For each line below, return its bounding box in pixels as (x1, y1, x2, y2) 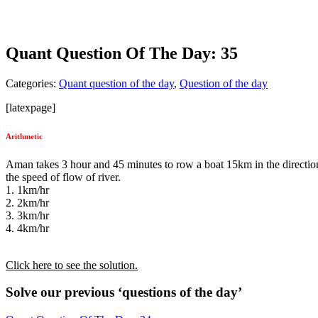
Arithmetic (6, 131, 43, 141)
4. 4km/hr (6, 221, 49, 234)
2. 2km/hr (6, 196, 49, 209)
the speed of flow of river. (6, 170, 121, 183)
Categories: (6, 77, 59, 89)
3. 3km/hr (6, 209, 49, 221)
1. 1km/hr (6, 183, 49, 196)
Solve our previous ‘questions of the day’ (6, 285, 242, 300)
